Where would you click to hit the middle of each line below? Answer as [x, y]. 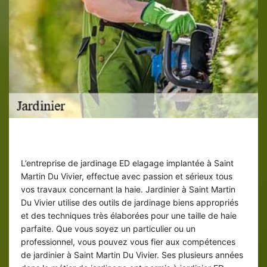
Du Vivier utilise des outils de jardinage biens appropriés [130, 203]
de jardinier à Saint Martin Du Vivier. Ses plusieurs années [132, 255]
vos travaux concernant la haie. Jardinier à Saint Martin [128, 190]
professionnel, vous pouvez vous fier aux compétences [128, 242]
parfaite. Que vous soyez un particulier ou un [108, 229]
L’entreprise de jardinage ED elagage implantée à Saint [127, 163]
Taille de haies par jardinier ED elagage [133, 145]
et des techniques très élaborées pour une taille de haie [129, 216]
